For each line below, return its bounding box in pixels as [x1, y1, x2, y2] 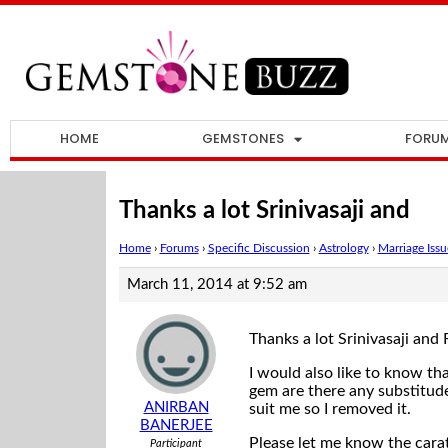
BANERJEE [139, 418, 213, 434]
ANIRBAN [143, 400, 209, 416]
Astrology [318, 242, 369, 255]
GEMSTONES [202, 129, 284, 149]
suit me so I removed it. [248, 401, 411, 418]
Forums [159, 242, 199, 255]
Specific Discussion [207, 242, 310, 255]
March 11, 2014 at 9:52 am [126, 277, 307, 293]
